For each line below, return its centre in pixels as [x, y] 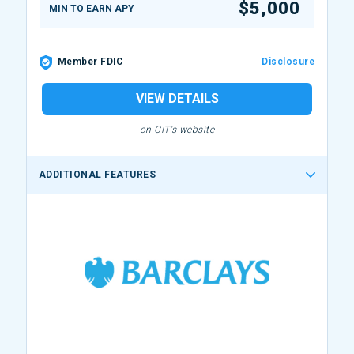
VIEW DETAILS [177, 99]
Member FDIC [90, 62]
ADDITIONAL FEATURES [98, 175]
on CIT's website [177, 130]
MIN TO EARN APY [92, 9]
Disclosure [288, 62]
